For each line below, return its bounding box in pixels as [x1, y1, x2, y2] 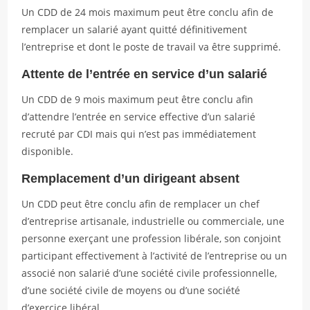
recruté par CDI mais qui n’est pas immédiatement [21, 127, 257, 140]
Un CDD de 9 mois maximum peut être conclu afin [21, 93, 254, 106]
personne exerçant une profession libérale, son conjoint [21, 232, 282, 245]
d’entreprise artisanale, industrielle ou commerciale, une [21, 215, 285, 228]
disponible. [21, 145, 74, 158]
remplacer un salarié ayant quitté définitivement [21, 23, 248, 36]
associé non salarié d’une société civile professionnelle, [21, 266, 277, 280]
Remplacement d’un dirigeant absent [21, 172, 240, 185]
